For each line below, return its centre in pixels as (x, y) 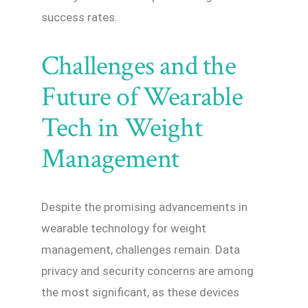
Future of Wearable (142, 97)
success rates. (79, 18)
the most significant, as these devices (140, 293)
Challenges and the (139, 66)
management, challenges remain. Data (141, 250)
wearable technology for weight (124, 229)
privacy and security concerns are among (147, 271)
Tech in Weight (122, 128)
